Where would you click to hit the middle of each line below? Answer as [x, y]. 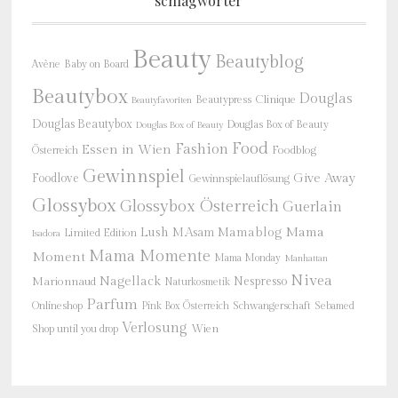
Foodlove [55, 179]
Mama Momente [149, 256]
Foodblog [294, 151]
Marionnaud [64, 282]
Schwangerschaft [271, 306]
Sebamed [334, 306]
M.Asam [193, 233]
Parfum [111, 305]
